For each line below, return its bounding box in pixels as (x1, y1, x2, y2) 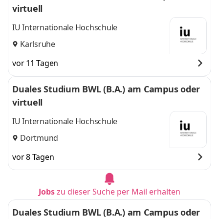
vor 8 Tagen (12, 152, 54, 162)
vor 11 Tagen (12, 58, 58, 68)
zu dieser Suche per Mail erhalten (57, 186, 180, 197)
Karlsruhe (20, 38, 55, 49)
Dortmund (20, 132, 58, 143)
